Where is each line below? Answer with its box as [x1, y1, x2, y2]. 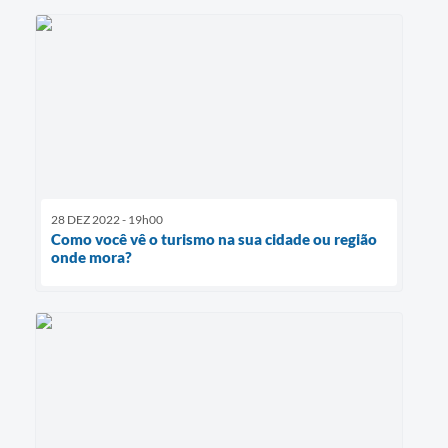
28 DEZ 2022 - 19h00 [51, 211, 163, 227]
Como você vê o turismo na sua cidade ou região [51, 229, 377, 248]
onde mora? [51, 247, 132, 266]
